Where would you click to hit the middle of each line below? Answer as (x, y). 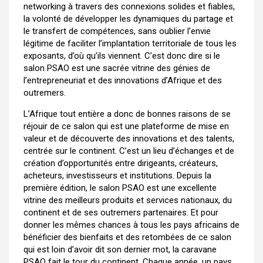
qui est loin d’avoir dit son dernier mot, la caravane (120, 249)
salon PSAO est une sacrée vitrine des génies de (117, 68)
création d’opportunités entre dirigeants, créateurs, (121, 163)
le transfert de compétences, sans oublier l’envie (117, 31)
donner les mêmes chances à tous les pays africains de (131, 225)
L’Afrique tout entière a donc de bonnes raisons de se (127, 114)
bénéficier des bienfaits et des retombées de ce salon (127, 237)
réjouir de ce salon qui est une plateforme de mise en (126, 126)
